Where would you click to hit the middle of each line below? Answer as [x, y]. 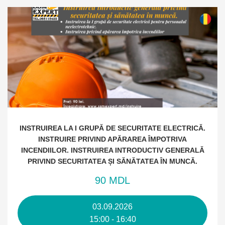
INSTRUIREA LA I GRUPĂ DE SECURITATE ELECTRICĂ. [113, 128]
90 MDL [113, 180]
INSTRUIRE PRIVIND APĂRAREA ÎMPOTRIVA [113, 139]
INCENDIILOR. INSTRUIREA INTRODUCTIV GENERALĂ [113, 150]
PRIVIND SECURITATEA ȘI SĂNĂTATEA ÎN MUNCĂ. [113, 161]
